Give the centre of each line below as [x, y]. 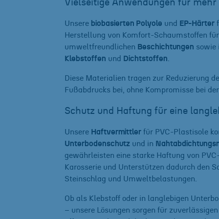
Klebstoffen [85, 58]
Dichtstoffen [145, 58]
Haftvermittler [116, 132]
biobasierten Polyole [127, 23]
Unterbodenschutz [97, 143]
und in [143, 143]
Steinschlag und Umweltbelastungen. [131, 179]
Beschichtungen [166, 47]
